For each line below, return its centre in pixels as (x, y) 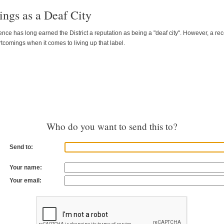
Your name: (26, 168)
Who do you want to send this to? (112, 126)
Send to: (21, 147)
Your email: (25, 181)
